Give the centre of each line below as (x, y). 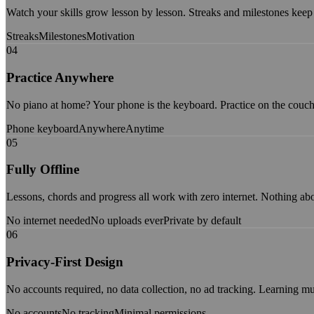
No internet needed (48, 221)
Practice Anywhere (60, 77)
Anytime (145, 128)
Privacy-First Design (65, 261)
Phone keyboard (42, 128)
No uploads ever (127, 221)
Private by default (202, 221)
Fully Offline (43, 170)
